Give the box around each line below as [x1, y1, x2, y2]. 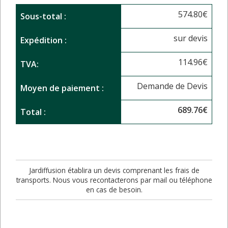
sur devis [174, 32, 208, 44]
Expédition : [20, 34, 67, 46]
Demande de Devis [137, 80, 208, 92]
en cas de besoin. [85, 184, 142, 194]
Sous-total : [20, 10, 66, 22]
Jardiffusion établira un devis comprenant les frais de [28, 165, 199, 175]
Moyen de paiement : [20, 82, 104, 94]
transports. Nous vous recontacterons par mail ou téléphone [16, 175, 212, 185]
